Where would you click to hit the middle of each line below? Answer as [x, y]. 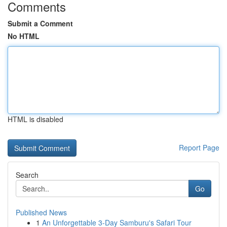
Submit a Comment [40, 23]
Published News [41, 212]
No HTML [24, 36]
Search [27, 175]
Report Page [199, 147]
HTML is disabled [35, 119]
